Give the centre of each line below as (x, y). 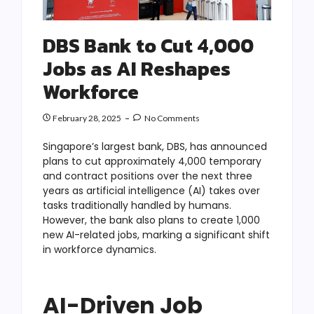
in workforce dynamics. (100, 250)
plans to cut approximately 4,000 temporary (152, 162)
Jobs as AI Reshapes (137, 69)
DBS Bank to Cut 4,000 (148, 46)
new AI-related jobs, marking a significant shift (156, 235)
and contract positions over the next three (148, 176)
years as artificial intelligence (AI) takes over (151, 191)
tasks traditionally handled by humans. (137, 206)
